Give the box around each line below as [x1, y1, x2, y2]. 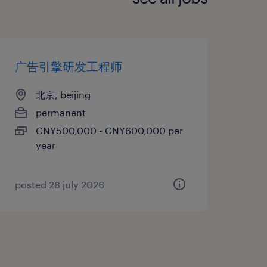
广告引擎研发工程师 [14, 58, 122, 73]
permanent [35, 106, 86, 118]
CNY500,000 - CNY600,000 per [35, 124, 183, 136]
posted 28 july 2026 [14, 178, 104, 190]
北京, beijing [35, 88, 91, 100]
